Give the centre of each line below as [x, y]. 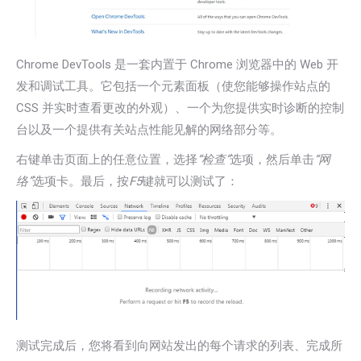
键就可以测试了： [190, 182]
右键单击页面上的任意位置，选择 [107, 160]
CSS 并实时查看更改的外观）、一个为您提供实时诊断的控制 [180, 108]
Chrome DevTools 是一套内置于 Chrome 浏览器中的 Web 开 [177, 65]
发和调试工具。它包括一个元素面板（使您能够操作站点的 [173, 87]
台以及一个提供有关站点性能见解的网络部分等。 [149, 130]
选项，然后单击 [272, 160]
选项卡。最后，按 [81, 182]
